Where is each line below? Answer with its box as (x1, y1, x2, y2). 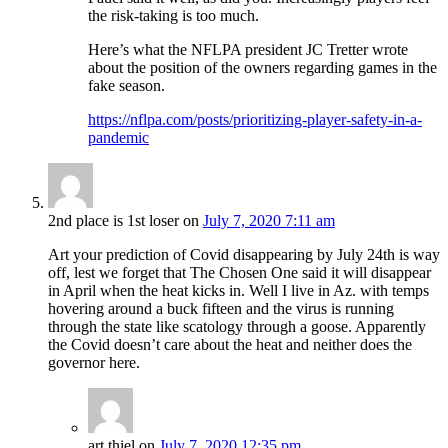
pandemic (88, 129, 149, 147)
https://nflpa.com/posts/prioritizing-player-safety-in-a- (88, 111, 422, 129)
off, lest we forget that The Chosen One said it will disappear (48, 264, 431, 282)
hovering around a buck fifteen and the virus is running (48, 300, 394, 318)
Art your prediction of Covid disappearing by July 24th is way (48, 246, 440, 264)
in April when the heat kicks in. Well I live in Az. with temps (48, 282, 429, 300)
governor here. (48, 354, 140, 372)
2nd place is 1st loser (48, 212, 179, 230)
